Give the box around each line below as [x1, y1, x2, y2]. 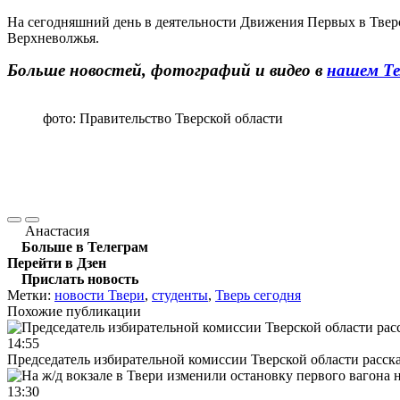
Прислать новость [21, 271, 138, 287]
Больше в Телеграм [21, 238, 148, 254]
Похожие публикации [7, 303, 141, 319]
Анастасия [25, 222, 89, 238]
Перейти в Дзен [7, 254, 106, 271]
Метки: [7, 287, 54, 303]
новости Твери [54, 287, 145, 303]
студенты [152, 287, 208, 303]
